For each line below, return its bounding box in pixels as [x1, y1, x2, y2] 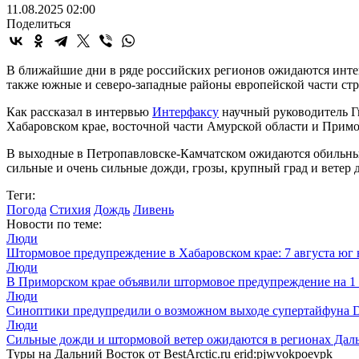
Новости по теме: [6, 216, 102, 231]
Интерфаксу [152, 104, 219, 119]
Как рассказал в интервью [6, 104, 152, 119]
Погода [6, 202, 46, 216]
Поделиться [6, 16, 71, 30]
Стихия [50, 202, 91, 216]
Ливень [133, 202, 174, 216]
